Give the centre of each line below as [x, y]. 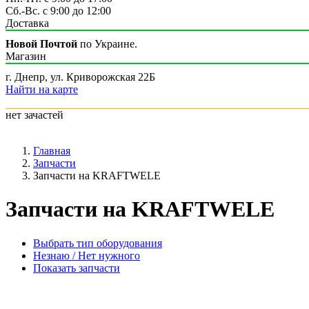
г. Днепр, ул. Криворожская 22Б [80, 77]
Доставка [27, 23]
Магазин [26, 56]
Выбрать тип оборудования [98, 243]
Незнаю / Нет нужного [87, 255]
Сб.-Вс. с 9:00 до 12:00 [58, 11]
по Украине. [107, 44]
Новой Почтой [41, 44]
